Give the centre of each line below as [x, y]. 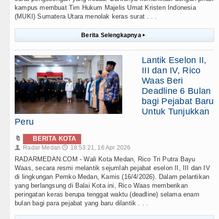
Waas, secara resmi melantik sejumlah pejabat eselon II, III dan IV [112, 168]
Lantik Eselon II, [174, 60]
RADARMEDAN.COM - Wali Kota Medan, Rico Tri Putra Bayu [105, 159]
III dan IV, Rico [171, 71]
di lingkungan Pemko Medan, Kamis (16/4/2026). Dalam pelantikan [112, 177]
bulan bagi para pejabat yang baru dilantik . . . [82, 203]
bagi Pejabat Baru [178, 101]
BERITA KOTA [55, 139]
